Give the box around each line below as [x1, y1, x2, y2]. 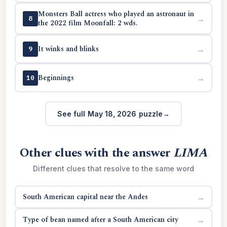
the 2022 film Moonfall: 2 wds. [37, 17, 138, 28]
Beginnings [37, 72, 74, 83]
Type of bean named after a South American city [22, 214, 178, 225]
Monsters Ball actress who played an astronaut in [37, 8, 194, 19]
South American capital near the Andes [22, 191, 148, 202]
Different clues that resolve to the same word [33, 164, 194, 173]
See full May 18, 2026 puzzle [57, 109, 163, 118]
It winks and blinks [37, 43, 99, 54]
